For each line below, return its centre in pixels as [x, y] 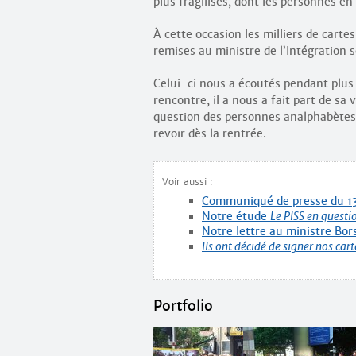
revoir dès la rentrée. [210, 134]
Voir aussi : [188, 182]
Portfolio [183, 306]
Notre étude [236, 217]
